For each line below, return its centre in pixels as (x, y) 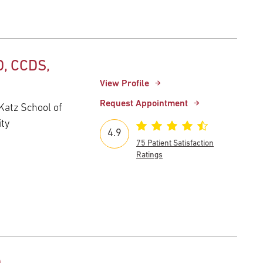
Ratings (149, 155)
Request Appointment (144, 104)
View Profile (124, 84)
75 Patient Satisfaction (175, 143)
